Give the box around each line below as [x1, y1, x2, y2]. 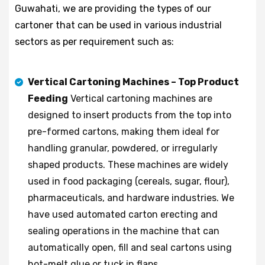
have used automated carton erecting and [28, 208, 218, 220]
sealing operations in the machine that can [28, 225, 219, 237]
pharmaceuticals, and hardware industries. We [28, 192, 234, 203]
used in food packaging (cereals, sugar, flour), [28, 175, 230, 187]
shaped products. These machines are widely [28, 159, 228, 170]
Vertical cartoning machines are [68, 92, 212, 104]
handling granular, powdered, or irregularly [28, 142, 218, 154]
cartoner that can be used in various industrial [15, 19, 222, 31]
